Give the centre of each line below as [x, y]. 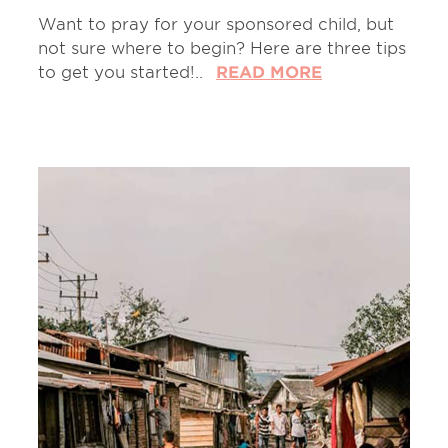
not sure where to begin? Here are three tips [222, 47]
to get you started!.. [123, 71]
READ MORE [269, 71]
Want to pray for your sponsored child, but [216, 23]
